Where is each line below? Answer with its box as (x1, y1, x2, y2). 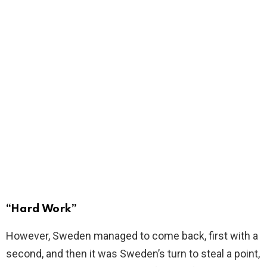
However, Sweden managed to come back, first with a (6, 229, 258, 243)
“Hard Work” (6, 203, 77, 215)
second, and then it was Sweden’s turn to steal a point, (6, 247, 260, 260)
